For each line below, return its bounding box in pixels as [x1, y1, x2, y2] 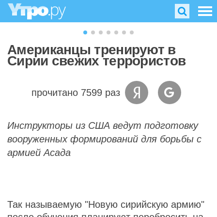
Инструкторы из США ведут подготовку [7, 120, 198, 131]
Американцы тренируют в [7, 42, 176, 57]
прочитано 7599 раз [31, 87, 120, 98]
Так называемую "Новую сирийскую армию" [7, 199, 204, 210]
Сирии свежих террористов [7, 53, 186, 68]
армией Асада [7, 147, 71, 158]
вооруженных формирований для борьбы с [7, 134, 201, 144]
